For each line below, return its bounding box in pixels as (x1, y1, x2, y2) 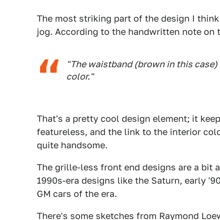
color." (66, 71, 93, 82)
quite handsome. (37, 140, 108, 150)
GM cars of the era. (37, 189, 117, 199)
